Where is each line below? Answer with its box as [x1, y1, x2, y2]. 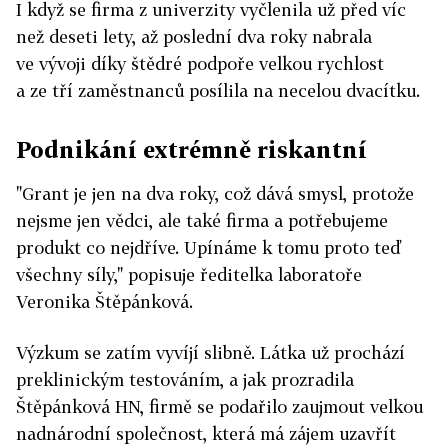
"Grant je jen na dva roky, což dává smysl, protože [16, 183, 414, 204]
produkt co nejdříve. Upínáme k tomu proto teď [16, 237, 402, 258]
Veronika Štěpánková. [16, 291, 193, 312]
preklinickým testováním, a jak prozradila [16, 369, 354, 390]
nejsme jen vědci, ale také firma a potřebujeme [16, 210, 388, 231]
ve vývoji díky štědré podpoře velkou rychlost [16, 53, 384, 74]
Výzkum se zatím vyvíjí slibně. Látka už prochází [16, 342, 405, 363]
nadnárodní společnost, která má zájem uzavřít [16, 423, 396, 444]
